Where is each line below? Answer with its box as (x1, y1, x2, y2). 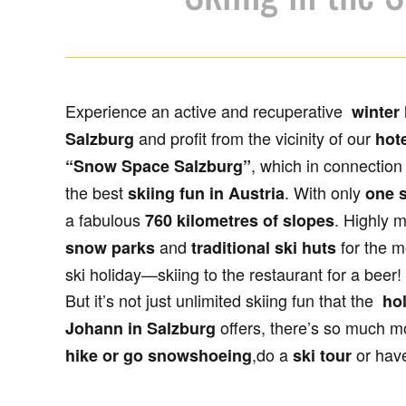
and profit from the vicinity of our (134, 126, 375, 150)
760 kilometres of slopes (140, 208, 334, 232)
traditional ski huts (191, 236, 336, 259)
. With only (285, 180, 365, 204)
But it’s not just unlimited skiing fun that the (65, 288, 382, 312)
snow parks (65, 236, 155, 259)
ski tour (293, 343, 352, 367)
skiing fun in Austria (128, 181, 285, 205)
